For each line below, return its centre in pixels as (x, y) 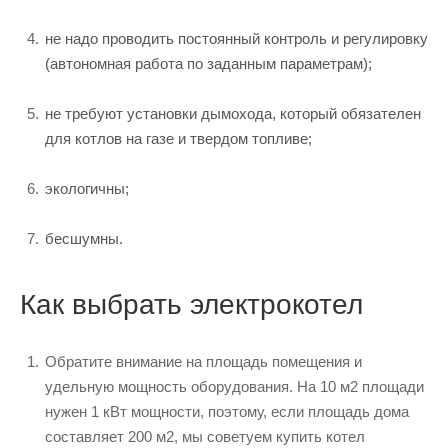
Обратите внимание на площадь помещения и (203, 361)
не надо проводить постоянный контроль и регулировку (236, 38)
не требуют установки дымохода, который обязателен (233, 113)
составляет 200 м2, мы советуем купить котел (205, 436)
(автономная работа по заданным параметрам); (208, 63)
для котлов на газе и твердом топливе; (178, 138)
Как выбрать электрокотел (191, 304)
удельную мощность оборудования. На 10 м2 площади (234, 386)
